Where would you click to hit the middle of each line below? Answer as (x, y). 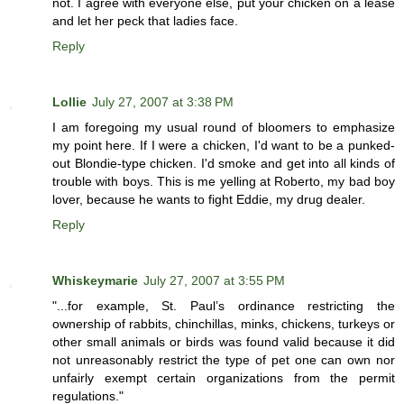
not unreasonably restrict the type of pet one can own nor (224, 360)
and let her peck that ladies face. (145, 21)
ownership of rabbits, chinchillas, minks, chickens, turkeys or (224, 324)
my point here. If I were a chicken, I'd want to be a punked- (224, 146)
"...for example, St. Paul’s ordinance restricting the (224, 306)
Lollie (69, 102)
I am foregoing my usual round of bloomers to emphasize (224, 128)
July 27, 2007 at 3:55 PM (214, 281)
